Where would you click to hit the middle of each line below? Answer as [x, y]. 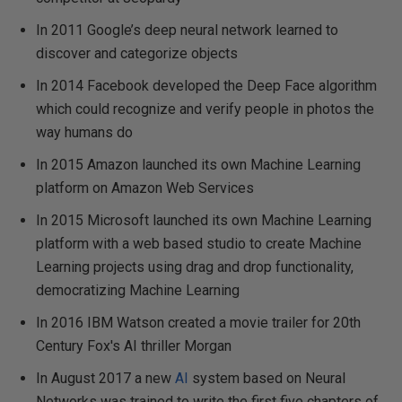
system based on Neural [267, 378]
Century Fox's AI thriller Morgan [134, 346]
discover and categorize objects [137, 53]
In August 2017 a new [105, 378]
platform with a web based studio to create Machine [199, 244]
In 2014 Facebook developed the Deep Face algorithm [206, 86]
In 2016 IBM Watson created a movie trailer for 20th [198, 323]
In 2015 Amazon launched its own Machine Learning [198, 165]
